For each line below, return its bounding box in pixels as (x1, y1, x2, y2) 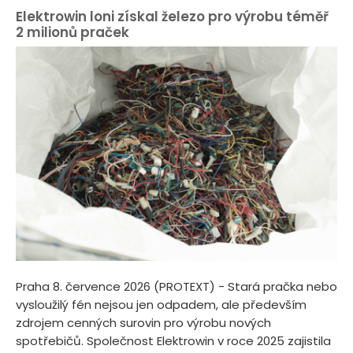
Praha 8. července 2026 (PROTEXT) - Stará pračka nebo (16, 278, 337, 295)
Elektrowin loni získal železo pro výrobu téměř (16, 6, 329, 26)
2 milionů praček (16, 22, 129, 42)
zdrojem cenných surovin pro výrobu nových (16, 314, 271, 332)
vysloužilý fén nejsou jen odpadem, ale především (16, 296, 307, 314)
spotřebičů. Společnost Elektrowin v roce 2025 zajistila (16, 333, 331, 350)
